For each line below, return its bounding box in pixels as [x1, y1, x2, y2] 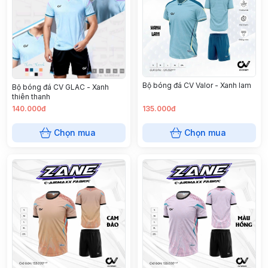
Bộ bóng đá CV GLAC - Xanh [12, 82, 109, 92]
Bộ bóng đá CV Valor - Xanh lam [142, 81, 251, 90]
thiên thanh [12, 92, 50, 101]
